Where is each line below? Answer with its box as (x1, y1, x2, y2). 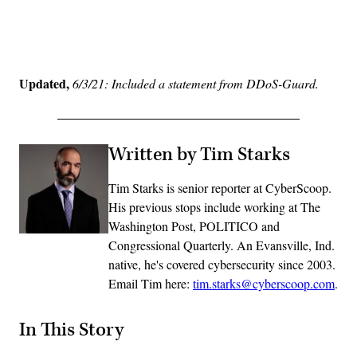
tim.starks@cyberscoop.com (193, 274, 335, 292)
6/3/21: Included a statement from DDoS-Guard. (73, 74, 319, 92)
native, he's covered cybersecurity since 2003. (108, 255, 335, 273)
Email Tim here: (108, 274, 193, 292)
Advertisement (177, 35, 250, 53)
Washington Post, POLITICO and (108, 217, 280, 234)
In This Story (19, 317, 124, 342)
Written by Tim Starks (108, 142, 290, 167)
